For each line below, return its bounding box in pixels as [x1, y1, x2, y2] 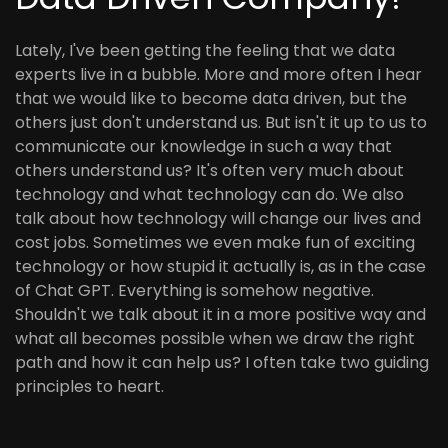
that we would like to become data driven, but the [15, 87, 407, 110]
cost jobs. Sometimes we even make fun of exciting [15, 231, 415, 254]
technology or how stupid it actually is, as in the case [15, 255, 426, 278]
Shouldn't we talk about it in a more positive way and [15, 303, 426, 326]
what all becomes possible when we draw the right [15, 327, 415, 350]
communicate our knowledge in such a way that [15, 135, 392, 158]
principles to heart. [15, 375, 164, 398]
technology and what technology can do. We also [15, 183, 404, 206]
